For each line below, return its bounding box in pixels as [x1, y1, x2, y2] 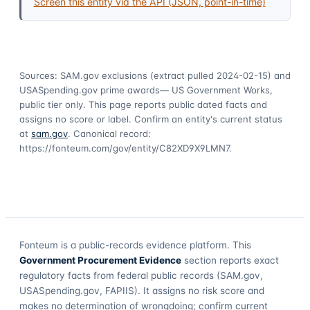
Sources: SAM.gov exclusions [19, 69, 147, 81]
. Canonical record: [68, 127, 151, 139]
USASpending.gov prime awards [19, 84, 160, 95]
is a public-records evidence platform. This [58, 239, 251, 250]
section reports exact [181, 254, 279, 266]
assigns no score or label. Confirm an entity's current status [19, 113, 282, 125]
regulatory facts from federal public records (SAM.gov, [19, 269, 263, 281]
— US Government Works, [160, 84, 273, 95]
